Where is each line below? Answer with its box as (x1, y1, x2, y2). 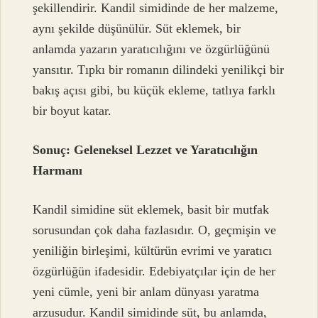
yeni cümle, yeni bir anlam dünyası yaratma (33, 285, 260, 300)
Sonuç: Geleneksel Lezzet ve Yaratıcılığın (33, 142, 258, 157)
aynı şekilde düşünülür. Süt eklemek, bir (33, 21, 241, 35)
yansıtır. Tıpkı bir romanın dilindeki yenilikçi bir (33, 62, 285, 77)
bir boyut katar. (33, 103, 112, 118)
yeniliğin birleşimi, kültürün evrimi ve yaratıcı (33, 243, 273, 258)
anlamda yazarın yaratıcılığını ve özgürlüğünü (33, 41, 270, 56)
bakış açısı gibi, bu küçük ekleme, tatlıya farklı (33, 82, 276, 97)
